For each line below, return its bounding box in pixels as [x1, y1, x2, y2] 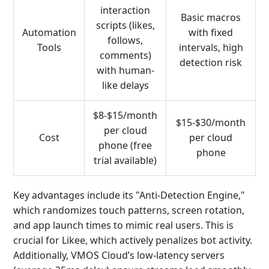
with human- [96, 64, 154, 77]
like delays [101, 79, 149, 92]
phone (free [98, 139, 152, 152]
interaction [100, 4, 150, 17]
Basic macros [181, 11, 241, 24]
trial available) [94, 154, 157, 167]
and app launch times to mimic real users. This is [13, 219, 234, 232]
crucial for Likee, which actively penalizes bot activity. [13, 234, 252, 247]
